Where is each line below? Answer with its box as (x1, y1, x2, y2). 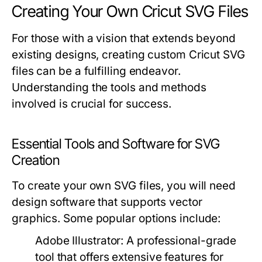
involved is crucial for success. (12, 97, 171, 111)
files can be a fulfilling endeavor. (12, 64, 181, 78)
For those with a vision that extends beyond (12, 32, 236, 46)
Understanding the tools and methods (12, 81, 206, 95)
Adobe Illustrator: (35, 234, 124, 248)
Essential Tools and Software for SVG (12, 136, 220, 153)
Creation (12, 152, 60, 169)
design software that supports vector (12, 195, 202, 209)
